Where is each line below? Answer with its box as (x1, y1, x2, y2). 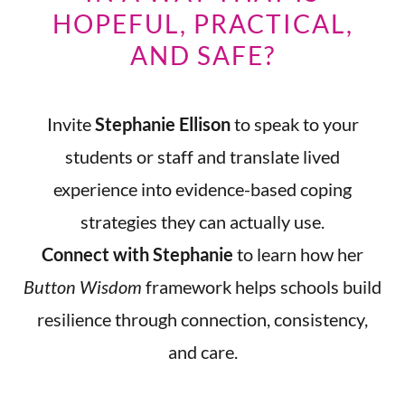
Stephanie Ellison (94, 113, 231, 135)
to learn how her (233, 243, 363, 265)
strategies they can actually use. (80, 211, 325, 232)
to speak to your (230, 113, 359, 135)
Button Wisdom (24, 276, 142, 297)
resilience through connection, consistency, (37, 308, 368, 330)
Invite (46, 113, 95, 135)
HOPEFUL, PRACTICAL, (52, 8, 353, 39)
